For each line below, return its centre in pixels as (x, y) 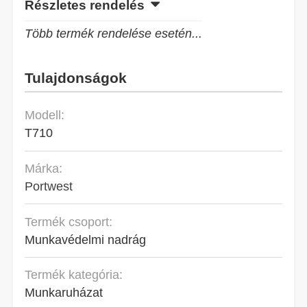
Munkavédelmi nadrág (86, 239)
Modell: (45, 115)
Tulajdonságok (76, 77)
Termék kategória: (74, 275)
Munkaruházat (64, 293)
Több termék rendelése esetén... (114, 34)
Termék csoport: (69, 221)
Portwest (49, 186)
